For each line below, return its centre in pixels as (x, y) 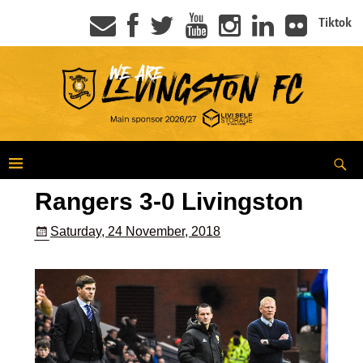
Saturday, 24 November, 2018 (136, 231)
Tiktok (335, 23)
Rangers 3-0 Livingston (169, 202)
